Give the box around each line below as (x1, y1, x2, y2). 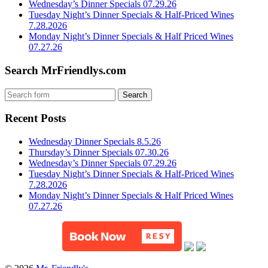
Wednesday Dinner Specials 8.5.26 (29, 136, 161, 147)
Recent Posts (5, 112, 66, 125)
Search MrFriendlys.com (5, 63, 126, 77)
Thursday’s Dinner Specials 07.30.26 (29, 147, 169, 158)
